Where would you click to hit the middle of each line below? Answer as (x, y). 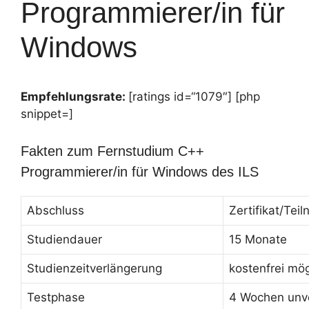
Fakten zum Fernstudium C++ (112, 151)
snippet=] (47, 114)
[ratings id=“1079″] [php (194, 97)
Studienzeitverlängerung (94, 268)
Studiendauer (64, 239)
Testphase (56, 297)
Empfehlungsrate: (74, 97)
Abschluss (56, 210)
